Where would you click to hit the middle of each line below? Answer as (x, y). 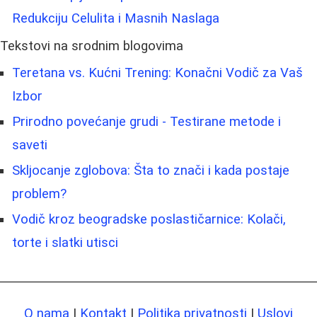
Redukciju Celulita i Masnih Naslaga (116, 18)
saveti (30, 145)
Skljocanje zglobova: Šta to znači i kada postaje (151, 170)
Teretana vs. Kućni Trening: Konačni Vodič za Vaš (157, 73)
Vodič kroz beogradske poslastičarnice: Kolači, (149, 219)
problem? (39, 194)
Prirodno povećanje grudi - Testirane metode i (146, 121)
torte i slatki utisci (65, 242)
